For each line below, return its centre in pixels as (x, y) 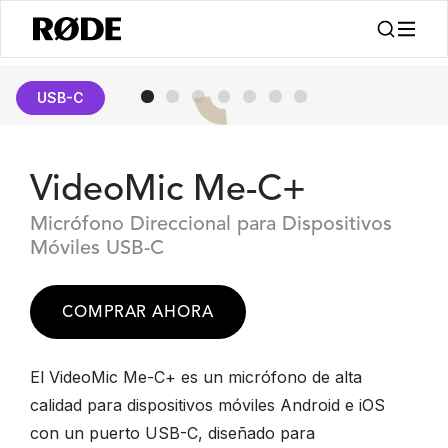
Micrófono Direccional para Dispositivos (211, 225)
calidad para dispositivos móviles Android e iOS (207, 405)
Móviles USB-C (97, 249)
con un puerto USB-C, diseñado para (172, 433)
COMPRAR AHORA (138, 313)
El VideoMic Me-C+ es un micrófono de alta (196, 377)
